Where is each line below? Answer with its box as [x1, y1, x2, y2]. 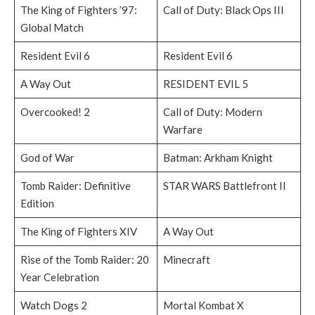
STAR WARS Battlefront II [162, 179, 286, 193]
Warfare [162, 123, 202, 136]
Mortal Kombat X [162, 299, 244, 312]
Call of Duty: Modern [162, 105, 262, 119]
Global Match [20, 21, 84, 34]
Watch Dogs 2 [20, 299, 87, 312]
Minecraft [162, 253, 210, 266]
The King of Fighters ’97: [20, 4, 137, 17]
